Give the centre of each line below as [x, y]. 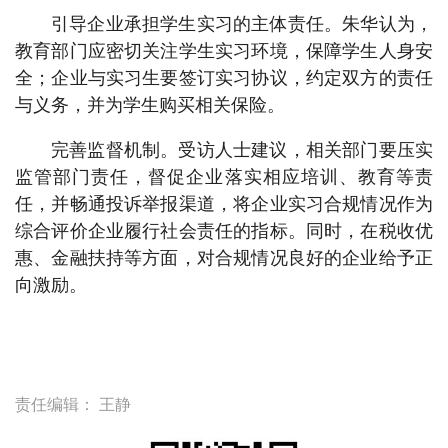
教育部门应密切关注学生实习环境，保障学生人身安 [224, 50]
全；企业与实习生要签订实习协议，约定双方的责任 [224, 77]
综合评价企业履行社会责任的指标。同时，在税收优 [224, 230]
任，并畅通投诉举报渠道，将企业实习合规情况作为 [224, 203]
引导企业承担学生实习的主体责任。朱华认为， [242, 23]
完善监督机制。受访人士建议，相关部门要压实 [242, 149]
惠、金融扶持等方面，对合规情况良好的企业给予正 [224, 257]
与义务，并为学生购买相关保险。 [150, 104]
